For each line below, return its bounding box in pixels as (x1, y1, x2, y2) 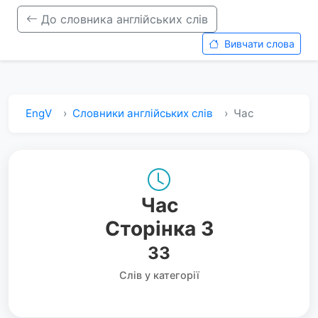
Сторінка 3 (104, 216, 214, 241)
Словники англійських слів (72, 106, 213, 120)
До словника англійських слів (38, 12, 208, 26)
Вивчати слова (221, 38, 295, 50)
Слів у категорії (119, 269, 199, 281)
